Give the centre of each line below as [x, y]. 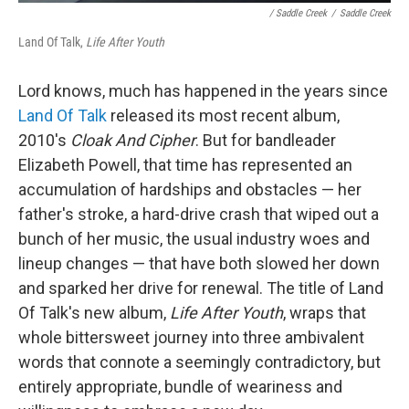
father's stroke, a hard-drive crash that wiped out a [199, 214]
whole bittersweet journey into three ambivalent [191, 337]
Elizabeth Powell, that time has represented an [185, 165]
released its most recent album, [223, 115]
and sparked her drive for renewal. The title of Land [201, 288]
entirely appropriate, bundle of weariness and [180, 387]
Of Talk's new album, [94, 313]
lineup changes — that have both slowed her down [199, 263]
